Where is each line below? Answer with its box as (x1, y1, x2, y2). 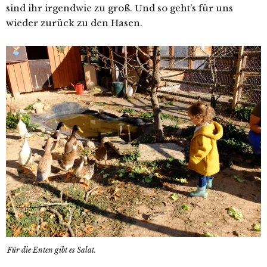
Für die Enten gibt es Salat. (7, 246, 96, 255)
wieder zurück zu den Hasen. (6, 17, 142, 29)
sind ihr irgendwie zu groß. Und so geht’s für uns (6, 2, 233, 14)
